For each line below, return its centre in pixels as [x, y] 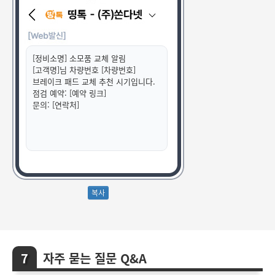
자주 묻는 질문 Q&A [95, 258]
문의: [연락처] [56, 105]
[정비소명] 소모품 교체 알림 [79, 58]
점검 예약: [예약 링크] [69, 93]
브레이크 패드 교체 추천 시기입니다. [94, 82]
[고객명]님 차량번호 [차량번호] [84, 70]
